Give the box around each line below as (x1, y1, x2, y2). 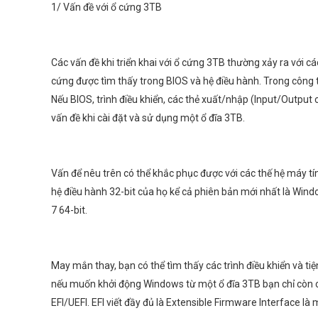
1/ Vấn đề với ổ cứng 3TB (51, 1, 162, 13)
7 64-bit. (51, 204, 87, 216)
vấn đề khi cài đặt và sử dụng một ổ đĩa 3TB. (51, 112, 245, 124)
